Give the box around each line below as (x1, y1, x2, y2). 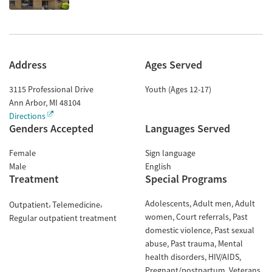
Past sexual (214, 225, 254, 236)
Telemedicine (52, 199, 100, 210)
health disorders (145, 251, 205, 262)
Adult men (193, 198, 231, 209)
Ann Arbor (9, 97, 46, 108)
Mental (218, 238, 243, 249)
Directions (9, 110, 46, 121)
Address (9, 58, 47, 72)
